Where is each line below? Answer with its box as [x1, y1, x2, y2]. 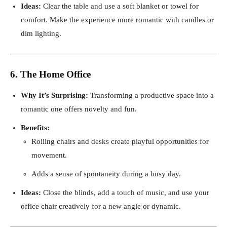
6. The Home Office [10, 68, 91, 80]
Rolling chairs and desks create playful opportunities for [31, 137, 209, 145]
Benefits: [21, 123, 50, 132]
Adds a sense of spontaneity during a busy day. [31, 169, 181, 178]
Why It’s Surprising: [21, 91, 88, 99]
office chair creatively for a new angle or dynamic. [21, 202, 181, 210]
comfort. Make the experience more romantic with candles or [21, 15, 214, 24]
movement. [31, 150, 67, 159]
